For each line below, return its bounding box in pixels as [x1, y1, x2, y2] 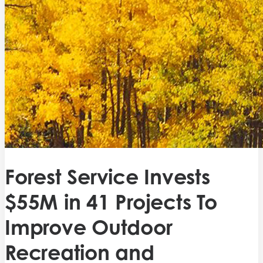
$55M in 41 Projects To [5, 189, 217, 215]
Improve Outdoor [5, 214, 173, 240]
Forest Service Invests [5, 164, 210, 190]
